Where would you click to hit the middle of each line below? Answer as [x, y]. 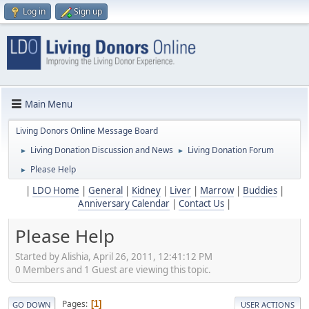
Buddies [260, 191]
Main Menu [49, 104]
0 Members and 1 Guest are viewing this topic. [113, 269]
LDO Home [56, 191]
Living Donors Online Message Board [87, 131]
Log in [34, 11]
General [105, 191]
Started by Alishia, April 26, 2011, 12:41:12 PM [114, 256]
